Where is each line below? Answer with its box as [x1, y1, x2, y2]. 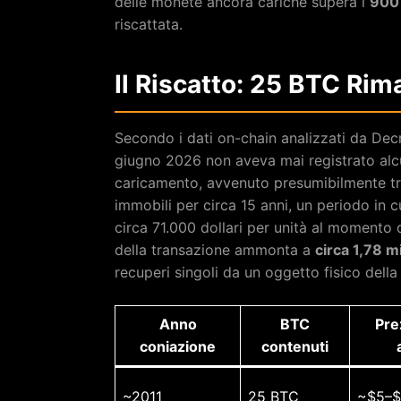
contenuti [261, 337, 328, 355]
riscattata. [115, 14, 183, 33]
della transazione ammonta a [115, 240, 315, 259]
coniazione [140, 337, 216, 355]
